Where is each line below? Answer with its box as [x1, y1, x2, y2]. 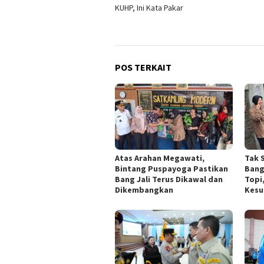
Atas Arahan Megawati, [115, 152, 204, 163]
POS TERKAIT [115, 61, 171, 73]
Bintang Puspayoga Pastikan [115, 163, 228, 174]
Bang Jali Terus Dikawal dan [115, 173, 223, 184]
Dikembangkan [115, 184, 173, 195]
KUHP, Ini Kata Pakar [115, 2, 183, 13]
